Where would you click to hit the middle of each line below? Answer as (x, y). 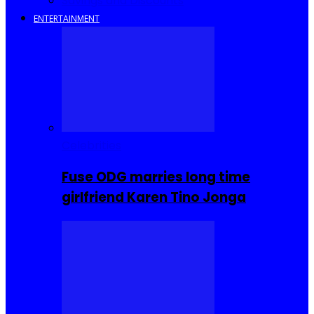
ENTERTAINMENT (67, 18)
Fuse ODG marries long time (156, 177)
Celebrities (91, 145)
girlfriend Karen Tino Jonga (154, 198)
